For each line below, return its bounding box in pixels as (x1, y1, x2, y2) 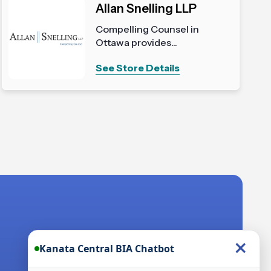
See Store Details (96, 62, 180, 74)
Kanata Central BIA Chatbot (39, 242, 174, 255)
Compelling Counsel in (96, 23, 200, 35)
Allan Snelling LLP (96, 1, 197, 16)
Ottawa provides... (96, 36, 178, 48)
